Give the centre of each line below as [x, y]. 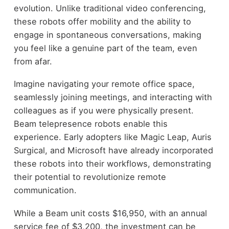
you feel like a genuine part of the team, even [105, 48]
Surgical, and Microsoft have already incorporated [113, 151]
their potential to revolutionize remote [90, 177]
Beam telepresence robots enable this [90, 124]
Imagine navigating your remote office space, [104, 84]
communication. [45, 190]
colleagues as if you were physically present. [104, 111]
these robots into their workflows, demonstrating [112, 164]
